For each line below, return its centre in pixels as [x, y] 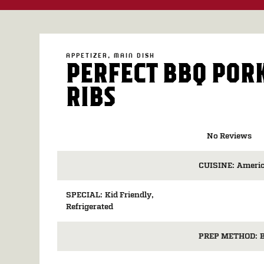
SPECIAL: [85, 195]
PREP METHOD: [228, 237]
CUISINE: [217, 166]
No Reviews [230, 136]
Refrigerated [90, 207]
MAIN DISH [135, 55]
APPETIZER [87, 55]
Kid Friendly [128, 195]
